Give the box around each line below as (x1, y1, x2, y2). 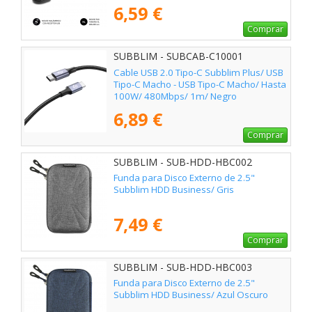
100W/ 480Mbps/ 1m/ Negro (114, 89, 237, 102)
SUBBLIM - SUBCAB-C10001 (114, 49, 243, 63)
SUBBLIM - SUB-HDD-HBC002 (114, 155, 252, 169)
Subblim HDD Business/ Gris (114, 182, 234, 196)
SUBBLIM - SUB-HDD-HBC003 (114, 260, 252, 274)
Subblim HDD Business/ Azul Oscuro (114, 288, 268, 301)
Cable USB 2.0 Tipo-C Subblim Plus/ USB (114, 65, 283, 79)
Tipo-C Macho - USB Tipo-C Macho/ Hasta (114, 77, 286, 91)
